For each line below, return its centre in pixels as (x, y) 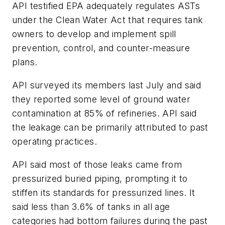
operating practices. (54, 141)
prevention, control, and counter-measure (101, 48)
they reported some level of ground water (101, 99)
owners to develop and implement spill (94, 34)
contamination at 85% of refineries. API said (104, 113)
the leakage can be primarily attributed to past (110, 127)
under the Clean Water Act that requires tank (108, 20)
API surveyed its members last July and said (107, 85)
